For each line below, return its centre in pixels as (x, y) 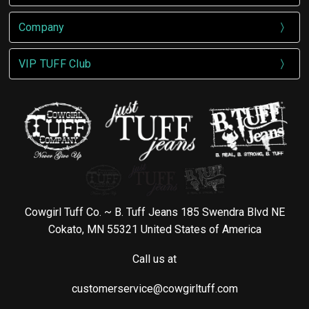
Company (41, 27)
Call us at (154, 259)
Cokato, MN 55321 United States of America (154, 230)
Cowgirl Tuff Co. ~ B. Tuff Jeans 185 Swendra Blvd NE (154, 212)
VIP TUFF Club (55, 64)
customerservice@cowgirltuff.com (154, 289)
